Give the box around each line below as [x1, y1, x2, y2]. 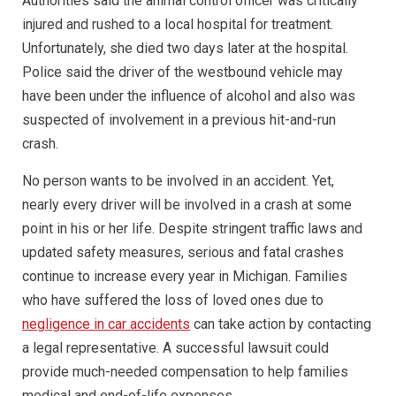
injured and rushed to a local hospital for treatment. [22, 16, 333, 33]
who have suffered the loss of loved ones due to [22, 292, 324, 308]
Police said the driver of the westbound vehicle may [22, 64, 343, 80]
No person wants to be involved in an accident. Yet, [22, 172, 334, 189]
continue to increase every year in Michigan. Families [22, 268, 347, 285]
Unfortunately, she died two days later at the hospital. [22, 40, 348, 57]
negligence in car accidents [22, 316, 190, 332]
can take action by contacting [190, 316, 371, 332]
